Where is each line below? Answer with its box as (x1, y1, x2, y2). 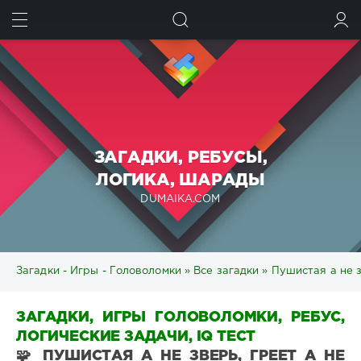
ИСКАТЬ (290, 19, 334, 28)
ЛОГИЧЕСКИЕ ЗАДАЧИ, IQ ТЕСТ (16, 330, 256, 344)
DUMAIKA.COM (140, 194, 221, 204)
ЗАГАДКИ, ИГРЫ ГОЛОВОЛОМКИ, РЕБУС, (16, 311, 345, 325)
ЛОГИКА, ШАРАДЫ (95, 172, 266, 188)
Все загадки (193, 267, 259, 276)
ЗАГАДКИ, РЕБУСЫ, (93, 150, 268, 165)
